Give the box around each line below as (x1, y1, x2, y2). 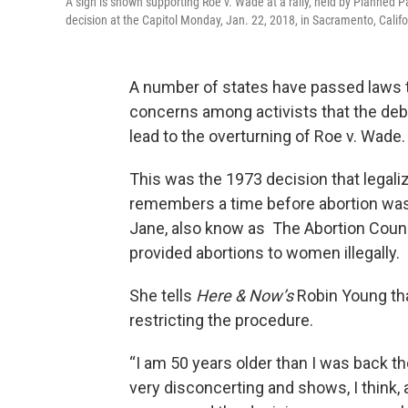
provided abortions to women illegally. (129, 243, 403, 263)
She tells (129, 286, 196, 306)
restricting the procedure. (129, 311, 317, 331)
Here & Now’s (196, 286, 293, 306)
